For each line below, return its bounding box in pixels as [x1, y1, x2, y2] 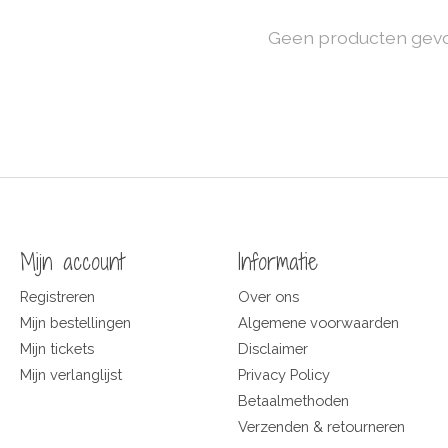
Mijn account [19, 246, 124, 278]
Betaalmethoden [237, 392, 349, 410]
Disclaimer [237, 339, 308, 357]
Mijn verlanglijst [19, 366, 122, 384]
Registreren [19, 287, 95, 305]
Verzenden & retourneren [237, 418, 405, 436]
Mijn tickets [19, 339, 94, 357]
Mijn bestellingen [19, 313, 131, 331]
